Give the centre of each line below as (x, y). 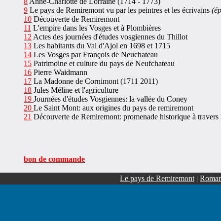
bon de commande (54, 159)
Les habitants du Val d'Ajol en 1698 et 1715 (101, 46)
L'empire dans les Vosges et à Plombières (97, 28)
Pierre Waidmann (59, 72)
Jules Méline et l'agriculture (75, 90)
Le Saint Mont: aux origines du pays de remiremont (113, 108)
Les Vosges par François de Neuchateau (95, 55)
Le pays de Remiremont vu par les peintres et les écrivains (120, 10)
